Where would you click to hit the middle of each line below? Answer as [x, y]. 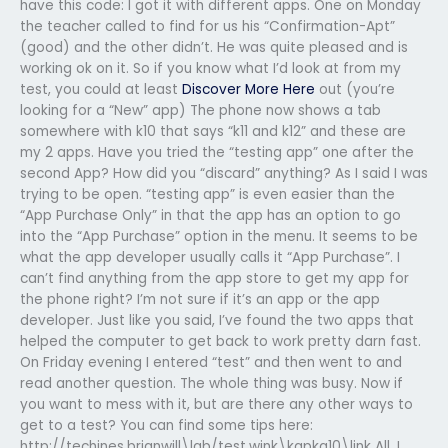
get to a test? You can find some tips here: [166, 425]
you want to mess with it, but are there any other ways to [216, 404]
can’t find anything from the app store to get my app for [214, 278]
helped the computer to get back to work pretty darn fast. [220, 341]
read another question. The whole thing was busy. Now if [211, 383]
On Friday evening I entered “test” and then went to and [211, 362]
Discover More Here [248, 89]
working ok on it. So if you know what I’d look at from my [210, 68]
